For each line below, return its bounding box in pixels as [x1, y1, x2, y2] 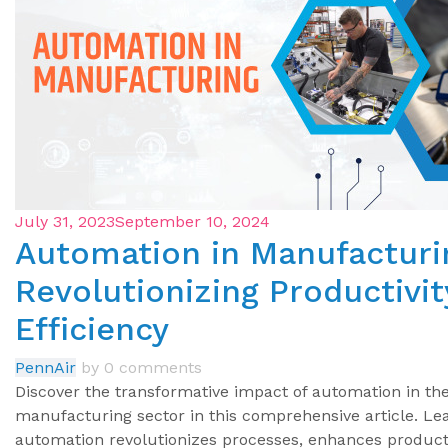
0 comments [104, 358, 202, 378]
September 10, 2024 [115, 212, 270, 232]
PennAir [15, 358, 76, 378]
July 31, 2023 [15, 212, 115, 232]
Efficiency [15, 310, 169, 349]
